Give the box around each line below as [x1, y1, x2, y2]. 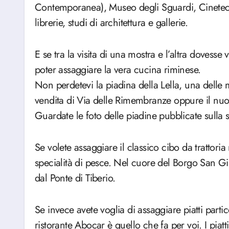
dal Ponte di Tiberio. [35, 171, 116, 186]
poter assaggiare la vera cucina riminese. [35, 62, 201, 77]
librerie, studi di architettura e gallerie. [35, 15, 188, 30]
